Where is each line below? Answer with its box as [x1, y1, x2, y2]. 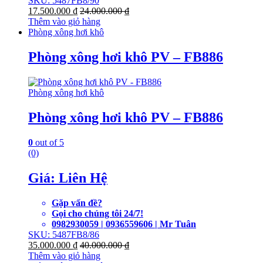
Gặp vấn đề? [52, 197, 102, 208]
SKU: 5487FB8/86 [28, 229, 99, 240]
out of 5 [33, 137, 64, 147]
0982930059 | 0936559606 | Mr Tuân [52, 218, 196, 229]
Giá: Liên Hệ [28, 170, 107, 186]
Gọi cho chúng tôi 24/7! [52, 208, 143, 218]
